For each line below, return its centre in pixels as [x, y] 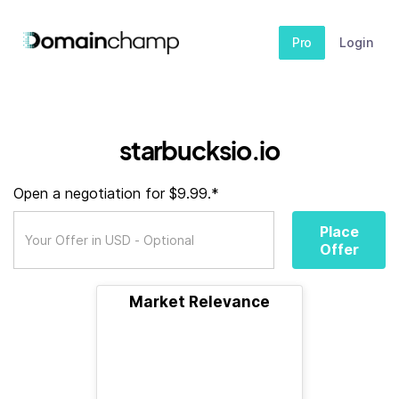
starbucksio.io [199, 150]
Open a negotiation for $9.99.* [116, 193]
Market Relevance [199, 302]
